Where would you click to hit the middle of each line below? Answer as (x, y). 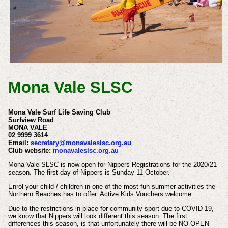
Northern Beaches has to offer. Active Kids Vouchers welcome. (101, 194)
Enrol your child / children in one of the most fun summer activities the (111, 186)
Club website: (30, 151)
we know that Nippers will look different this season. (85, 216)
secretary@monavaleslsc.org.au (81, 143)
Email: (19, 143)
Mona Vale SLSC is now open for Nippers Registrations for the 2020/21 (112, 165)
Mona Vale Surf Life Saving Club (59, 112)
